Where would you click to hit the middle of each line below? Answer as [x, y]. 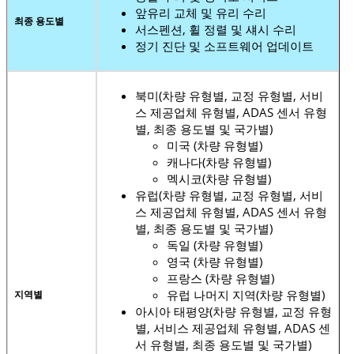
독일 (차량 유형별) [215, 245]
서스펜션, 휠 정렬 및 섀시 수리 [216, 29]
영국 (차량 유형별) [215, 261]
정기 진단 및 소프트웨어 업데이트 [224, 45]
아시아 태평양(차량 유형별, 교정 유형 [233, 311]
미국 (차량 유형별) [215, 145]
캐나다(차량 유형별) [219, 162]
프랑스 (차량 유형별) [220, 278]
